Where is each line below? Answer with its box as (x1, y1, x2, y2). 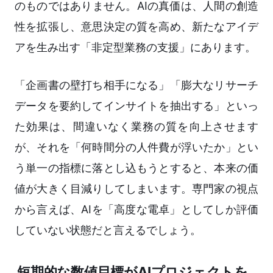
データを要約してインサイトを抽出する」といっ (15, 99, 258, 113)
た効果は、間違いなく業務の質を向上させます (15, 120, 258, 133)
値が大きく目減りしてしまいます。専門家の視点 (15, 182, 258, 196)
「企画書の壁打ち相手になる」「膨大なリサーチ (15, 79, 258, 92)
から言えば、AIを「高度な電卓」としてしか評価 (15, 203, 258, 216)
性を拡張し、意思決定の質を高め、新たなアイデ (15, 20, 258, 34)
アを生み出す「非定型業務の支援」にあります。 (15, 41, 256, 54)
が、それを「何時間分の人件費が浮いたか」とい (15, 141, 258, 154)
